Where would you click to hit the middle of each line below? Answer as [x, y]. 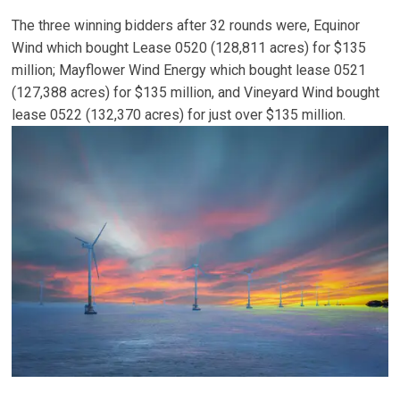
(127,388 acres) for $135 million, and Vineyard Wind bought [196, 92]
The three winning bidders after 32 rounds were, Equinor [186, 25]
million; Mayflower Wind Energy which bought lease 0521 [189, 70]
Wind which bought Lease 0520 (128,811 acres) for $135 [189, 48]
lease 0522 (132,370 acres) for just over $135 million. [179, 115]
